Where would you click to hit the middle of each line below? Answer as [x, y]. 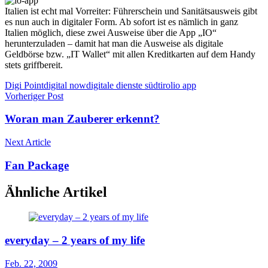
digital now [65, 85]
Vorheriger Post [34, 96]
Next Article [28, 142]
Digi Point [24, 85]
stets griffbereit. [34, 65]
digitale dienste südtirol [130, 85]
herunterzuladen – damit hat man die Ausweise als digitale [114, 43]
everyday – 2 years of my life [75, 240]
